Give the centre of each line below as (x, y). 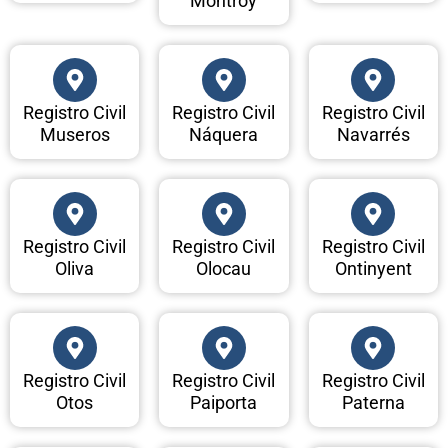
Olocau (224, 269)
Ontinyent (373, 269)
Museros (74, 135)
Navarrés (373, 135)
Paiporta (224, 403)
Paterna (373, 403)
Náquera (224, 135)
